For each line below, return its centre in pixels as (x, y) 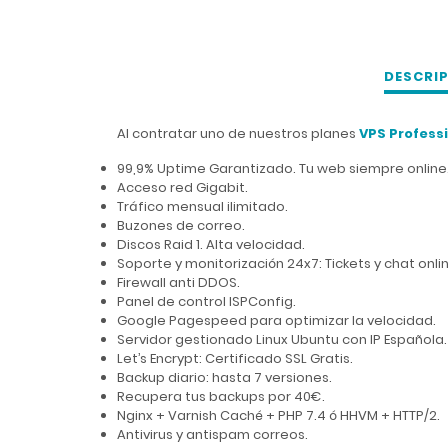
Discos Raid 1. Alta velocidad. (211, 244)
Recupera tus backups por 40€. (221, 396)
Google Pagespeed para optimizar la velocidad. (276, 320)
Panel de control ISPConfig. (206, 301)
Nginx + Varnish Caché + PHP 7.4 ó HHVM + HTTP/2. (278, 415)
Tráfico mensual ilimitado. (202, 206)
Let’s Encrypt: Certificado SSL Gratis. (235, 358)
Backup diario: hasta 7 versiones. (224, 377)
